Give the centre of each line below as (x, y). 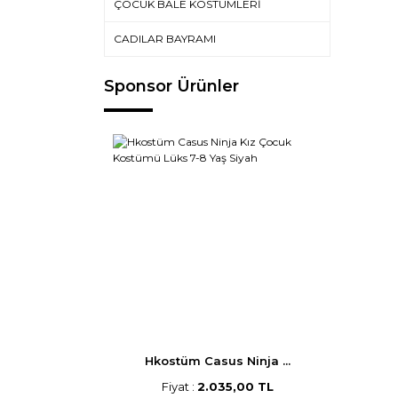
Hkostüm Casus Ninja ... (217, 361)
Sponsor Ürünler (171, 86)
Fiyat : (179, 386)
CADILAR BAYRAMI (165, 39)
